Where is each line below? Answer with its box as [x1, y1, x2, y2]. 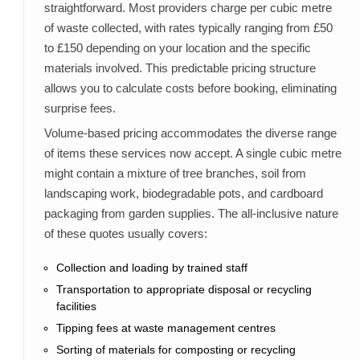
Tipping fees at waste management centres [55, 321, 276, 335]
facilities [55, 300, 96, 313]
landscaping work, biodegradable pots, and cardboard [43, 186, 323, 201]
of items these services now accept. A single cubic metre [43, 146, 342, 161]
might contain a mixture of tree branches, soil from [43, 166, 306, 181]
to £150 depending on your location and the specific [43, 41, 311, 55]
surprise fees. [43, 101, 116, 116]
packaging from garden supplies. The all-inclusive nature [43, 207, 338, 221]
